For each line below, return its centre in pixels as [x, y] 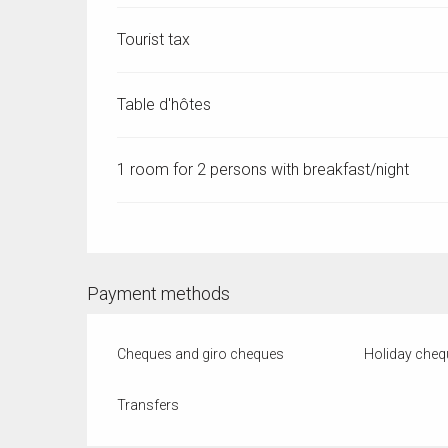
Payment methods [159, 294]
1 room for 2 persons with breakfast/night [263, 170]
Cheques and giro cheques [201, 354]
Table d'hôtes [164, 105]
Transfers [148, 405]
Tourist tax [154, 40]
